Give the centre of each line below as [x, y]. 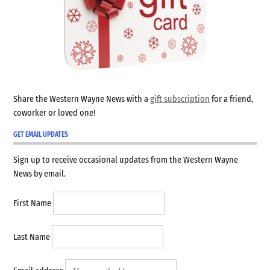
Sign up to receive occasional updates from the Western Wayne [126, 160]
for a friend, [232, 99]
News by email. [40, 174]
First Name [33, 204]
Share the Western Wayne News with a [82, 99]
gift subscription [180, 99]
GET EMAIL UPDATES [41, 135]
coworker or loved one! [55, 113]
